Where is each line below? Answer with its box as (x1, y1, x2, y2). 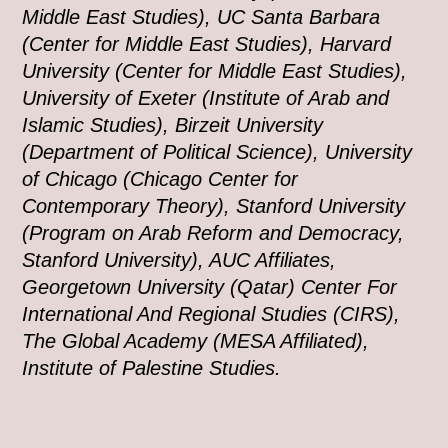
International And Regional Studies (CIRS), (22, 303, 401, 325)
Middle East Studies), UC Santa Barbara (22, 6, 381, 28)
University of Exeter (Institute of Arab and (22, 87, 390, 109)
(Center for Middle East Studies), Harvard (22, 33, 392, 55)
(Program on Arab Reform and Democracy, (22, 222, 405, 244)
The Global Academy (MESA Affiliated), (22, 330, 370, 352)
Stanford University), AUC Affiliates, (22, 249, 337, 271)
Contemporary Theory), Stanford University (22, 195, 406, 217)
